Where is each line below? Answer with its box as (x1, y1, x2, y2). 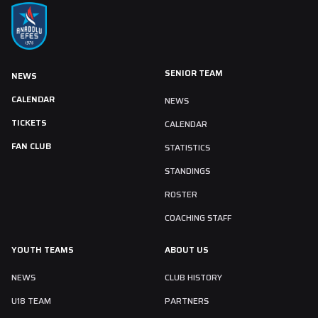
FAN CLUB (11, 139, 51, 153)
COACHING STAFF (165, 211, 231, 225)
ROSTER (165, 187, 197, 202)
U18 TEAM (11, 294, 51, 308)
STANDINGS (165, 164, 210, 178)
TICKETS (11, 116, 47, 130)
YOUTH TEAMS (11, 243, 74, 257)
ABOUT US (165, 243, 209, 257)
